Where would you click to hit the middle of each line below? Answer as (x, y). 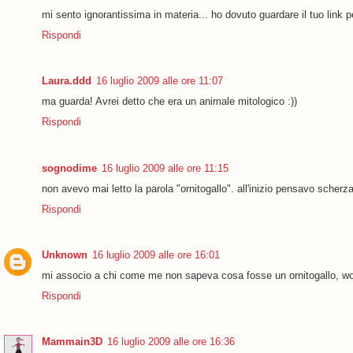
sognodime (69, 168)
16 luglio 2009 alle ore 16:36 (171, 342)
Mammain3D (72, 342)
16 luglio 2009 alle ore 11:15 (165, 168)
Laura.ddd (67, 81)
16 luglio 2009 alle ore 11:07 (160, 81)
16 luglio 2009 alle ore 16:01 (156, 255)
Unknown (65, 255)
